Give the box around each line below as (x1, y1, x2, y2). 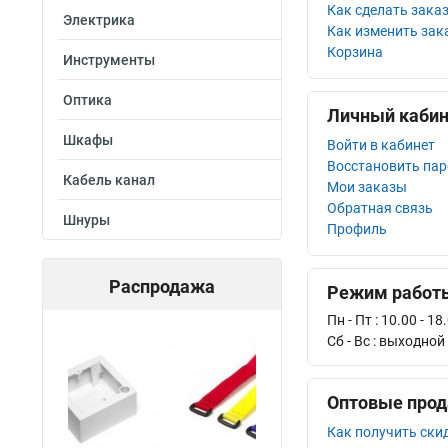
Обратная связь (327, 200, 433, 216)
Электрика (63, 12, 135, 28)
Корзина (327, 44, 383, 60)
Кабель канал (63, 172, 155, 188)
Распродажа (109, 276, 215, 297)
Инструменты (63, 52, 155, 68)
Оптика (63, 92, 112, 108)
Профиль (327, 221, 387, 237)
